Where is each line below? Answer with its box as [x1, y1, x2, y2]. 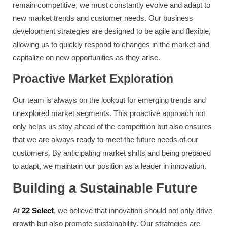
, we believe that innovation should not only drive [54, 206, 212, 215]
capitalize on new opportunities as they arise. [13, 53, 160, 62]
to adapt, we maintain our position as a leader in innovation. [13, 162, 206, 171]
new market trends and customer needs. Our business [13, 14, 193, 23]
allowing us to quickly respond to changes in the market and [13, 40, 209, 49]
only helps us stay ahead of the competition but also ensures [13, 122, 212, 131]
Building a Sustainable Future [13, 180, 197, 196]
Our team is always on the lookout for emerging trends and [13, 96, 206, 105]
